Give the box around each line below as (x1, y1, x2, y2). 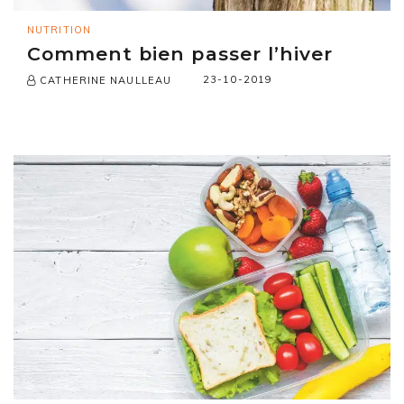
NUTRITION (27, 23, 91, 36)
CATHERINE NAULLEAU (36, 73, 172, 87)
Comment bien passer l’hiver (27, 41, 333, 65)
